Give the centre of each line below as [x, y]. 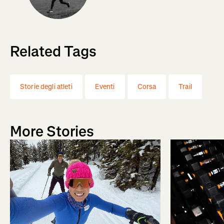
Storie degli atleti [46, 87]
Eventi [105, 87]
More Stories [52, 132]
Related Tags [53, 52]
